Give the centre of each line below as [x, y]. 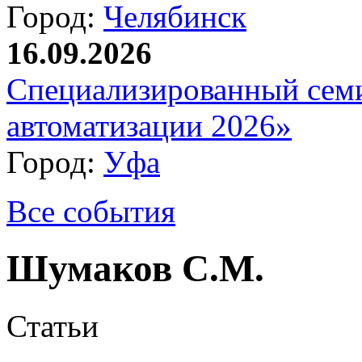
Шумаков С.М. [135, 269]
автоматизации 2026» [149, 126]
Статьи [53, 326]
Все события [91, 211]
